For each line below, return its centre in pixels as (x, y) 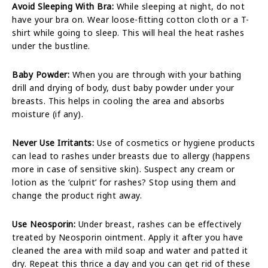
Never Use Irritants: (53, 142)
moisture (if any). (48, 114)
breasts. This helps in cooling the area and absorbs (118, 100)
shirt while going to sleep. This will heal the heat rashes (128, 32)
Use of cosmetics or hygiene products (175, 142)
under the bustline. (51, 45)
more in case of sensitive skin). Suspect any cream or (124, 169)
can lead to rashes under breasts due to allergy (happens (131, 156)
